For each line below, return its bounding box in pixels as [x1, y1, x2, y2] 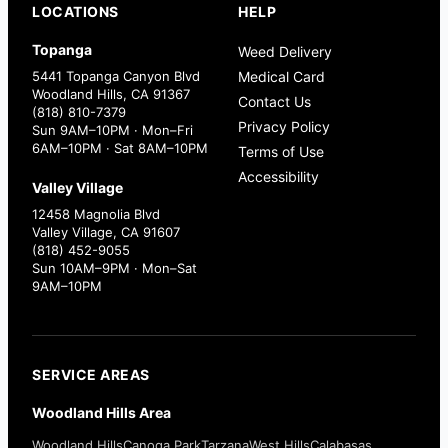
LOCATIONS [32, 2, 119, 20]
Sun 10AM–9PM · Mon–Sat [32, 259, 197, 276]
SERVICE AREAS [32, 365, 150, 383]
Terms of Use [238, 142, 324, 160]
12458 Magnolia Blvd [32, 205, 160, 222]
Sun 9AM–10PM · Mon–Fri [32, 121, 193, 138]
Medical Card [238, 67, 325, 85]
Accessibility [238, 167, 319, 185]
